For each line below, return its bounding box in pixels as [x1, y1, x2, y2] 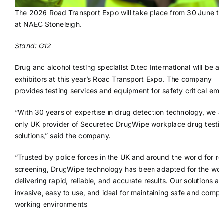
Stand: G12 [14, 42, 52, 50]
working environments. [14, 200, 89, 209]
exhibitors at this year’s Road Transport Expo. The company [14, 75, 212, 84]
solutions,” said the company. [14, 131, 111, 140]
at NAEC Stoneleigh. [14, 20, 82, 29]
